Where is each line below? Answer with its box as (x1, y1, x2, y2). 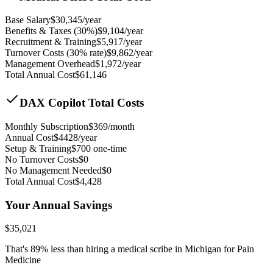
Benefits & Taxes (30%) (5, 26, 97, 37)
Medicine (5, 255, 41, 266)
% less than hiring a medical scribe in (40, 244, 185, 255)
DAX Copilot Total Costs (19, 96, 144, 110)
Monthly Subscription (5, 121, 88, 132)
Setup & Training (5, 143, 71, 154)
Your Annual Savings (5, 198, 112, 211)
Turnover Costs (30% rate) (5, 48, 107, 58)
